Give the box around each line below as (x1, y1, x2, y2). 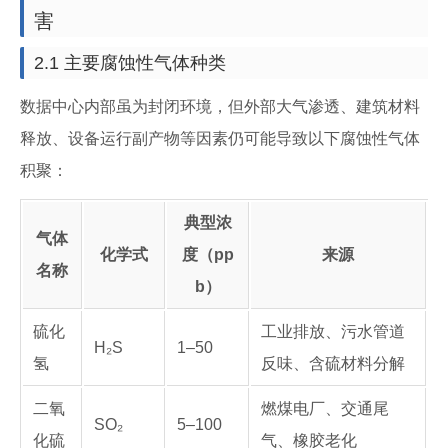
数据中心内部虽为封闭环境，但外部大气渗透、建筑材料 (20, 98, 420, 115)
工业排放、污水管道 (261, 323, 405, 340)
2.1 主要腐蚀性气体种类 (34, 53, 226, 73)
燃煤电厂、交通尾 (261, 400, 389, 417)
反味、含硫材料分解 (261, 355, 405, 372)
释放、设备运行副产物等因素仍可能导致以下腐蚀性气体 (20, 130, 420, 147)
